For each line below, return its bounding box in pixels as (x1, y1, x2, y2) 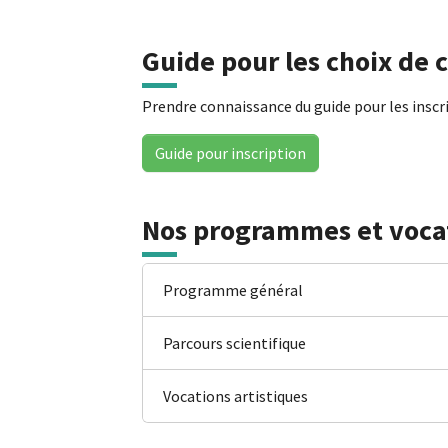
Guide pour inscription (155, 143, 306, 163)
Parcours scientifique (163, 332, 306, 353)
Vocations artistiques (163, 385, 308, 406)
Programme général (163, 279, 303, 300)
